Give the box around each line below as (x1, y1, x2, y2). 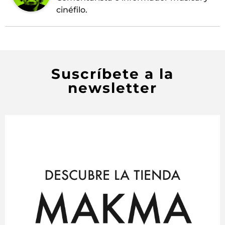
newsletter (68, 79, 157, 96)
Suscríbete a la (51, 65, 174, 82)
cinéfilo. (56, 5, 87, 15)
